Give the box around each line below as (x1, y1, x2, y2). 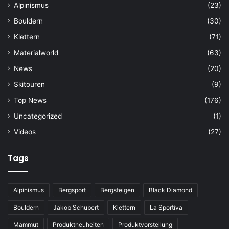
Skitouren (14, 80, 45, 88)
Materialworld (14, 48, 58, 57)
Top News (14, 96, 47, 104)
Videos (14, 127, 36, 136)
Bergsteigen (100, 186, 134, 194)
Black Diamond (149, 186, 192, 194)
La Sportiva (150, 203, 182, 211)
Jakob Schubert (53, 203, 99, 211)
